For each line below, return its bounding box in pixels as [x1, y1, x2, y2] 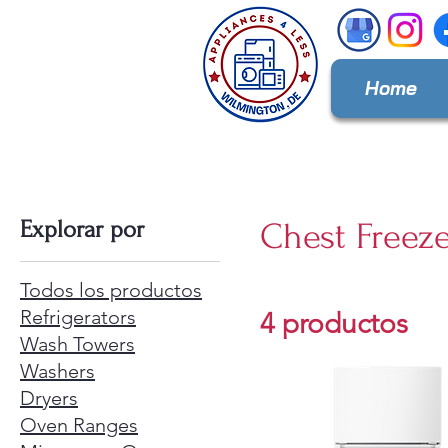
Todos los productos [20, 278, 202, 302]
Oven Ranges [20, 413, 138, 437]
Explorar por [20, 216, 144, 243]
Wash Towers [20, 332, 135, 356]
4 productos [260, 307, 408, 340]
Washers [20, 359, 95, 383]
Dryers [20, 386, 78, 410]
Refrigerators [20, 305, 136, 329]
